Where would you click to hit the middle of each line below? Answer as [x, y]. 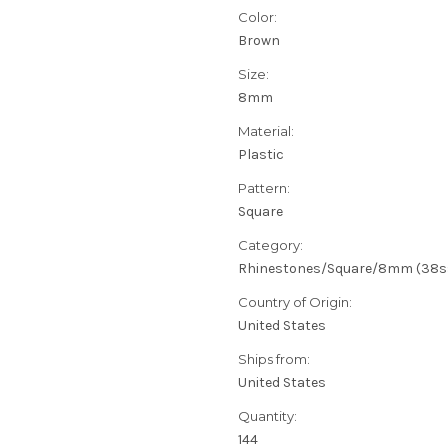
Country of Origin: [295, 302]
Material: [266, 131]
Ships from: [274, 359]
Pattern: [264, 188]
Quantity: [267, 416]
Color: [257, 17]
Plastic [261, 155]
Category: [270, 245]
